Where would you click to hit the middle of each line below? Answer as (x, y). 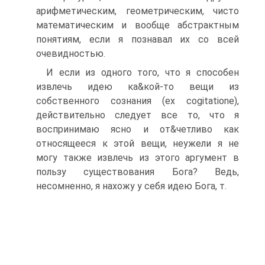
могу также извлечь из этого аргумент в (138, 158)
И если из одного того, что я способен (143, 72)
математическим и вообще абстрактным (138, 25)
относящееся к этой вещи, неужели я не (138, 143)
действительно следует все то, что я (138, 115)
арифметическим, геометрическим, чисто (138, 11)
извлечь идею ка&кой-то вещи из (138, 87)
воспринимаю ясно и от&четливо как (138, 129)
